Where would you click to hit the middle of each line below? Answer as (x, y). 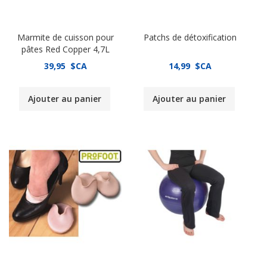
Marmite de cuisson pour (65, 38)
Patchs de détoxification (190, 38)
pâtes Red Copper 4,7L (65, 49)
